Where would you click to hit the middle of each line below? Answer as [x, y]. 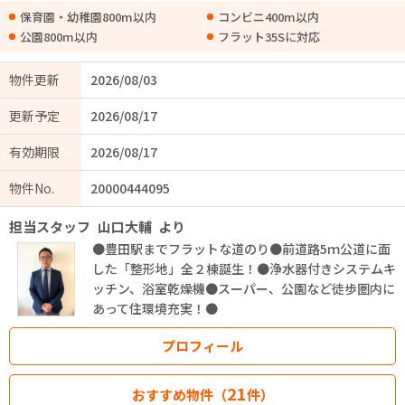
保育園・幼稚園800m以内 [88, 17]
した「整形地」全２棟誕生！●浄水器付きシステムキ [244, 268]
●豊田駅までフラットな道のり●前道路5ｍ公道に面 [241, 249]
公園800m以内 [59, 37]
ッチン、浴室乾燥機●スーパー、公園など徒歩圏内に [244, 288]
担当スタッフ [50, 226]
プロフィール [202, 346]
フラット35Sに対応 [269, 37]
